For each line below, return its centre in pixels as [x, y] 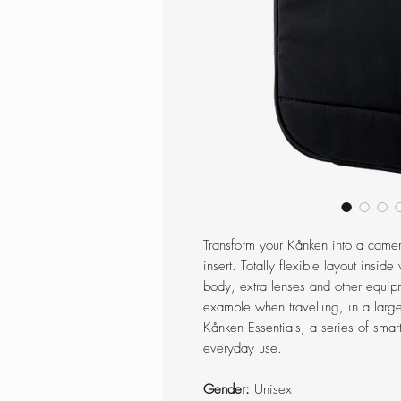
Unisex [273, 390]
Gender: [229, 390]
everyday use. [243, 349]
